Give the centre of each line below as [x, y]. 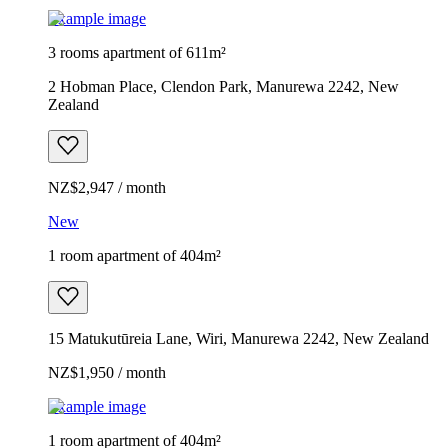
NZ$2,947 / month [107, 187]
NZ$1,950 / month [107, 372]
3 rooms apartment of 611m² [137, 52]
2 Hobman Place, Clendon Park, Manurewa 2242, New [223, 86]
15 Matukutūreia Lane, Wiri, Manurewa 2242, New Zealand [238, 338]
